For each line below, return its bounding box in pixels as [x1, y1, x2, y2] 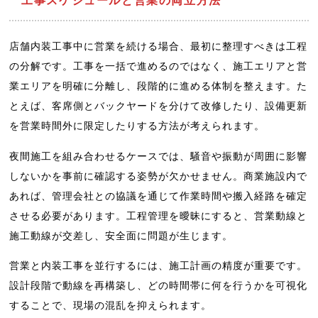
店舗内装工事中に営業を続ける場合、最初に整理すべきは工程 [9, 40, 308, 53]
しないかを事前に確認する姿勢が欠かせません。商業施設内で [9, 170, 308, 182]
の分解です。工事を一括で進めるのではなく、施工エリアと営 [9, 60, 308, 72]
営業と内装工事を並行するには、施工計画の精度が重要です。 [9, 260, 308, 272]
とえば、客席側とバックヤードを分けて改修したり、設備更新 [9, 100, 308, 112]
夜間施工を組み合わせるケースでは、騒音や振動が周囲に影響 [9, 150, 308, 162]
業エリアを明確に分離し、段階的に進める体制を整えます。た [9, 80, 308, 92]
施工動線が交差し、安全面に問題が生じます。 [9, 229, 234, 241]
